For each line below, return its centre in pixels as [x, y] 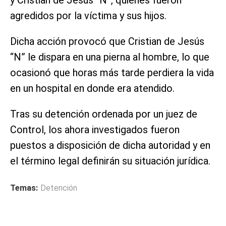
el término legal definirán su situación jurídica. [110, 161]
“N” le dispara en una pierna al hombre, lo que [110, 57]
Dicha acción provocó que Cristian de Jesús [107, 41]
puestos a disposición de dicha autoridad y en [110, 145]
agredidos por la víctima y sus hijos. [88, 15]
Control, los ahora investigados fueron [95, 129]
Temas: [24, 188]
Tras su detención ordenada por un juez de [104, 114]
